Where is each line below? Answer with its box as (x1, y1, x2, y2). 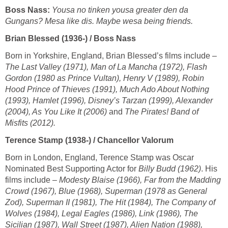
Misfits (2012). (5, 118, 55, 127)
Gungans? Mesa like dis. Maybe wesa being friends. (5, 16, 193, 25)
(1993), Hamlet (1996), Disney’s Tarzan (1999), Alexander (5, 96, 213, 105)
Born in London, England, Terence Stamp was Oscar (5, 153, 194, 162)
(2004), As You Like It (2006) (5, 107, 109, 116)
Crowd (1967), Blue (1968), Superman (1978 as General (5, 186, 207, 195)
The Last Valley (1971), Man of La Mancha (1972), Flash (5, 62, 207, 71)
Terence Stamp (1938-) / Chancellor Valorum (5, 135, 174, 145)
